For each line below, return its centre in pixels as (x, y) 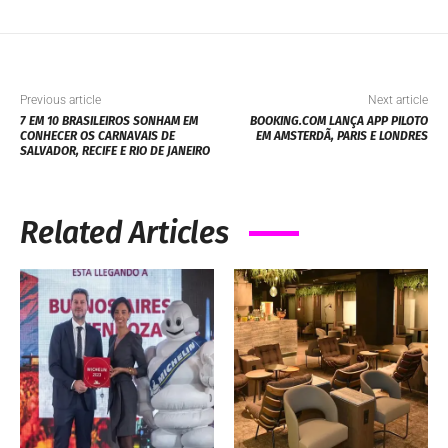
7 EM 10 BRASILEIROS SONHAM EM (109, 121)
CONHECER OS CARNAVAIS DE (97, 136)
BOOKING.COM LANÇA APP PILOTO (338, 121)
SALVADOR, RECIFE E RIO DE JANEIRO (115, 151)
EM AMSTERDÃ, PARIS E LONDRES (341, 136)
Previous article (60, 100)
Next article (397, 100)
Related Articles (124, 233)
